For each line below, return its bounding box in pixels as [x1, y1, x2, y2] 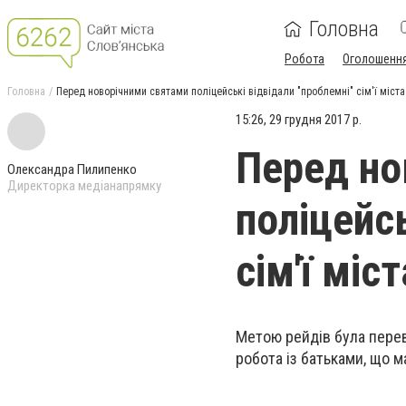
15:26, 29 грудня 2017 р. [236, 111, 362, 128]
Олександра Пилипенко [7, 161, 137, 178]
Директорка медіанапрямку [7, 178, 161, 194]
